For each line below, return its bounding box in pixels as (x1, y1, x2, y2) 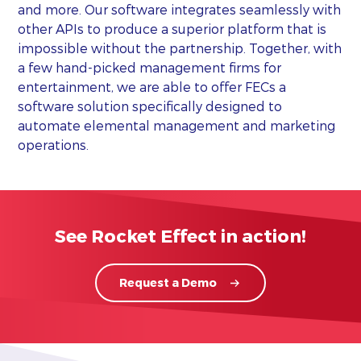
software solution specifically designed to (18, 98, 283, 114)
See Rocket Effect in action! (54, 224, 306, 246)
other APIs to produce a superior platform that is (18, 20, 327, 36)
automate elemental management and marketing (18, 117, 336, 133)
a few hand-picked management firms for (18, 59, 282, 75)
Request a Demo (118, 275, 217, 289)
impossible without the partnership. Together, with (18, 39, 342, 56)
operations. (18, 136, 89, 152)
